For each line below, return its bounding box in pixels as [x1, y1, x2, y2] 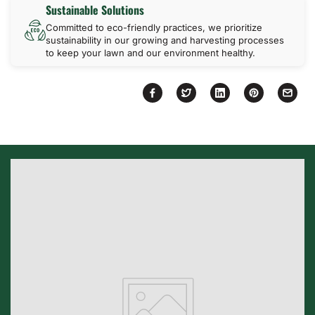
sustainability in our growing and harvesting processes [46, 34, 284, 46]
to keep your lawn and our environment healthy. [46, 47, 255, 58]
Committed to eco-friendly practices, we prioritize [46, 22, 262, 33]
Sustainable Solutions [46, 1, 144, 18]
